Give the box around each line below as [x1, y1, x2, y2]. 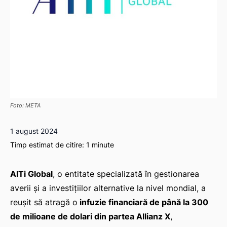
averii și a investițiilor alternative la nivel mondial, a [10, 183, 206, 194]
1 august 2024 [10, 127, 58, 136]
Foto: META [10, 102, 41, 109]
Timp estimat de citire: [10, 140, 86, 149]
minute [90, 140, 114, 149]
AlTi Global [10, 169, 53, 179]
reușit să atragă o [10, 197, 78, 208]
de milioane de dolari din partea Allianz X [10, 211, 170, 222]
